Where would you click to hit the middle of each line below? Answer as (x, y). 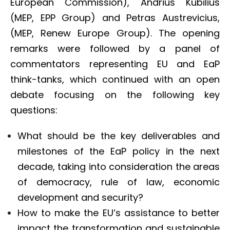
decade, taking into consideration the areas (119, 166)
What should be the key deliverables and (119, 136)
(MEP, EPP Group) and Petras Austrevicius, (115, 17)
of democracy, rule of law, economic (119, 182)
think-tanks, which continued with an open (115, 79)
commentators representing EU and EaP (115, 64)
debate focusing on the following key (115, 94)
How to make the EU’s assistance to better (119, 213)
